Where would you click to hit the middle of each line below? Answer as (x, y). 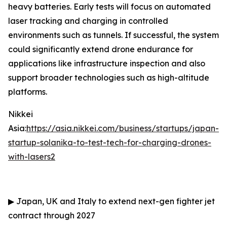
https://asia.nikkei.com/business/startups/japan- (123, 128)
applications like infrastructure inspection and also (107, 63)
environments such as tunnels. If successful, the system (113, 35)
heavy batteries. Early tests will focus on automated (109, 7)
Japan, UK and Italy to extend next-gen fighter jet (115, 201)
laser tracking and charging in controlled (88, 21)
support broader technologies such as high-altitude (109, 78)
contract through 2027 (52, 215)
